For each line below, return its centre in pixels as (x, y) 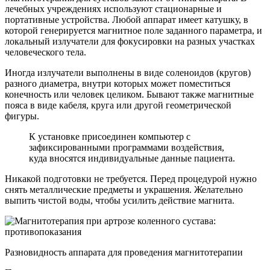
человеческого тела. (46, 52)
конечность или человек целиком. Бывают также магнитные (129, 95)
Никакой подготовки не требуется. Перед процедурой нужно (131, 179)
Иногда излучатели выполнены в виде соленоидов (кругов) (128, 73)
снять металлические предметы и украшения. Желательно (124, 190)
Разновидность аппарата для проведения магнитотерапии (124, 253)
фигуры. (22, 116)
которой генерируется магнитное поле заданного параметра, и (133, 31)
